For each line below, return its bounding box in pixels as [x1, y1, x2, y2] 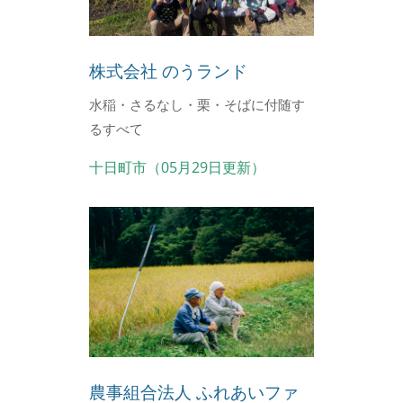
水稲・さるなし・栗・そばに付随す [89, 95, 305, 114]
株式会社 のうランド [89, 58, 247, 84]
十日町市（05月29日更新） [89, 157, 265, 178]
